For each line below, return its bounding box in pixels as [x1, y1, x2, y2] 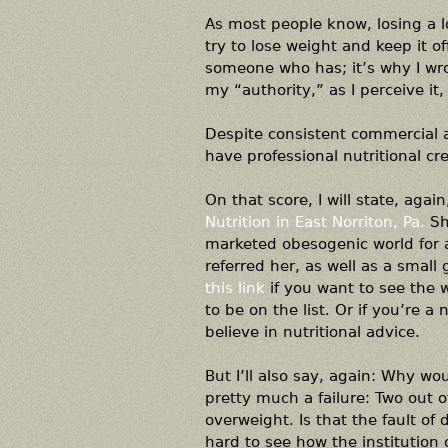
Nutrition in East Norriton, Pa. [204, 213, 425, 230]
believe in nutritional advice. [204, 323, 420, 340]
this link [204, 279, 265, 296]
